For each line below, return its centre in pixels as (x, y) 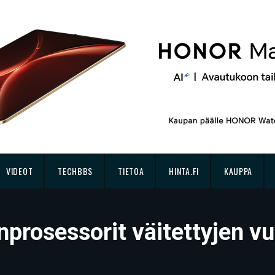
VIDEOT (20, 171)
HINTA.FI (184, 171)
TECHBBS (76, 171)
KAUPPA (238, 171)
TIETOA (131, 171)
